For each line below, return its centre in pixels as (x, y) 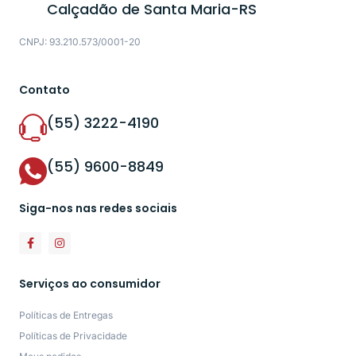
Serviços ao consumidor (90, 284)
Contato (44, 90)
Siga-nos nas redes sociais (98, 209)
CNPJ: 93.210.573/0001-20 (80, 41)
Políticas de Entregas (66, 315)
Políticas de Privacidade (73, 336)
